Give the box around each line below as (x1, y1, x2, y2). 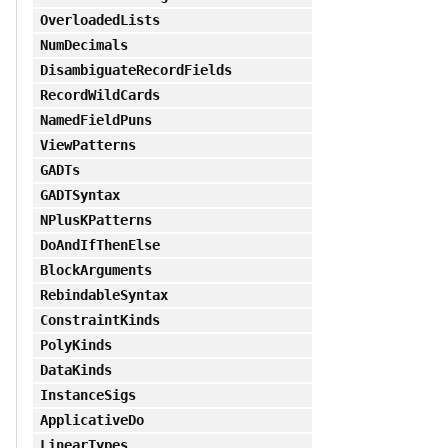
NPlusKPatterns (39, 211, 153, 228)
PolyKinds (39, 336, 112, 353)
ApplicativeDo (39, 411, 144, 428)
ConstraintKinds (39, 311, 161, 328)
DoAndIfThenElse (39, 236, 161, 253)
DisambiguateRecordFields (39, 61, 233, 78)
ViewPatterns (39, 136, 136, 153)
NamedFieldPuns (39, 111, 153, 128)
